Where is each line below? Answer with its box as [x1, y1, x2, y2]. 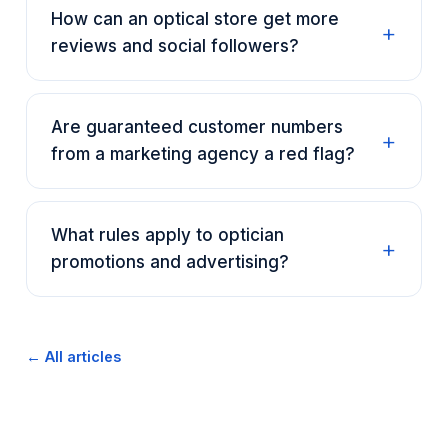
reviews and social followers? [51, 36, 299, 56]
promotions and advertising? [51, 252, 289, 272]
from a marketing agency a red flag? [51, 144, 355, 164]
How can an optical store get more [51, 9, 339, 29]
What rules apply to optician [51, 225, 284, 245]
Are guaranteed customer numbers [51, 117, 343, 137]
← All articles [26, 348, 121, 365]
